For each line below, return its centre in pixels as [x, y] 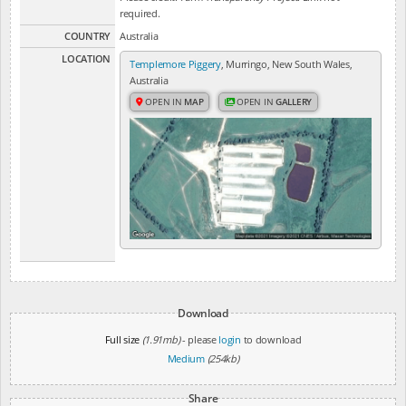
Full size [122, 339]
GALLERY [294, 101]
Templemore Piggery [175, 64]
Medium [186, 358]
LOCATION [86, 58]
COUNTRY [87, 36]
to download [271, 339]
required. [140, 13]
